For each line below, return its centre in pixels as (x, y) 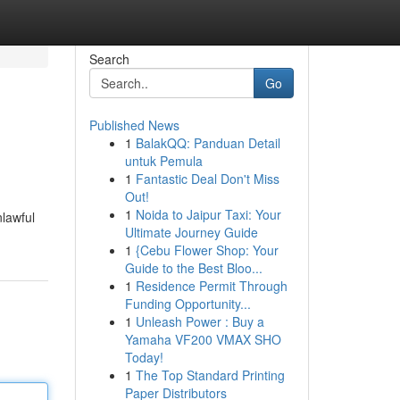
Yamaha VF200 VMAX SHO (203, 339)
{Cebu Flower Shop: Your (207, 250)
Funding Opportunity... (187, 304)
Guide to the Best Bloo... (193, 268)
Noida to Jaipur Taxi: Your (208, 214)
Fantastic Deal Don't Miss (207, 179)
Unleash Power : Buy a (200, 321)
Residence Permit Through (211, 286)
